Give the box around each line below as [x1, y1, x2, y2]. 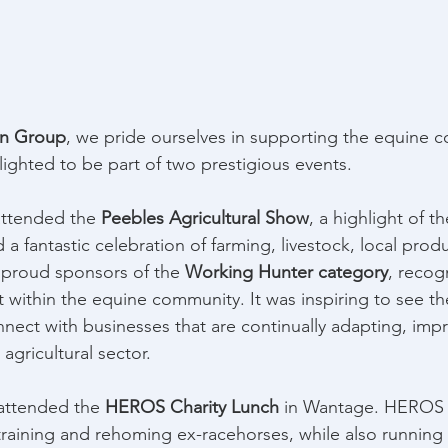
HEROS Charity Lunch [105, 395, 279, 418]
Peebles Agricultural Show [101, 206, 309, 229]
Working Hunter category [185, 260, 388, 283]
